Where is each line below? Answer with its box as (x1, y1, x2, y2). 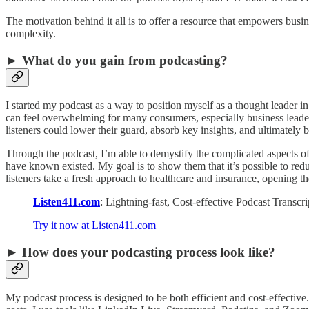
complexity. (6, 27, 56, 39)
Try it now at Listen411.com (33, 219, 156, 232)
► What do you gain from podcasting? (6, 52, 228, 68)
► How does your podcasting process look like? (6, 245, 279, 259)
